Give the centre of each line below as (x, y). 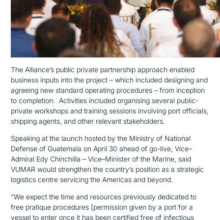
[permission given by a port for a (141, 207)
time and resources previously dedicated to (129, 197)
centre (48, 180)
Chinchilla (66, 159)
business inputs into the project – (63, 80)
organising (134, 101)
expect (37, 197)
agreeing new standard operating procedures (83, 90)
